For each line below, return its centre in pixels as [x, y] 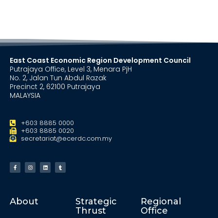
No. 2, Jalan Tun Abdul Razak [58, 78]
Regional [161, 201]
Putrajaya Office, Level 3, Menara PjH [71, 69]
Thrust [91, 210]
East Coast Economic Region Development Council [100, 60]
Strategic [96, 201]
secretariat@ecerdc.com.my [66, 138]
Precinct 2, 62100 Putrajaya [55, 86]
